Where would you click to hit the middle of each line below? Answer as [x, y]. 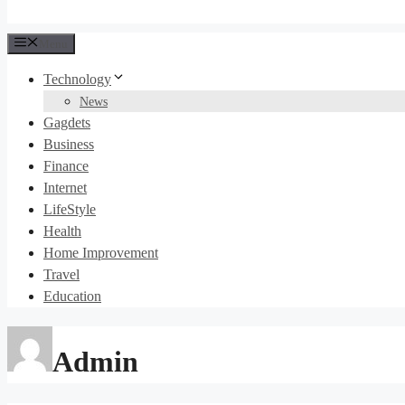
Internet [65, 188]
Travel [61, 274]
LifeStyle [70, 209]
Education [72, 296]
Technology [77, 79]
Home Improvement [101, 253]
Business [69, 144]
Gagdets [67, 122]
